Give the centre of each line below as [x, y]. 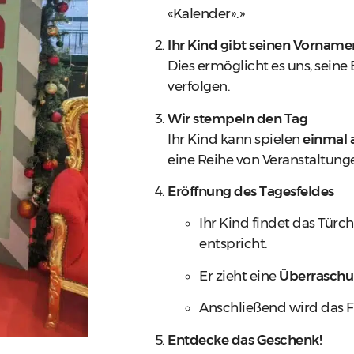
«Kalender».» [206, 13]
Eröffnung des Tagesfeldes [251, 191]
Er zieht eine [239, 275]
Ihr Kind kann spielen [235, 139]
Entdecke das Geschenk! [245, 339]
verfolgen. [199, 87]
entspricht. [233, 244]
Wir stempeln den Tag [237, 118]
